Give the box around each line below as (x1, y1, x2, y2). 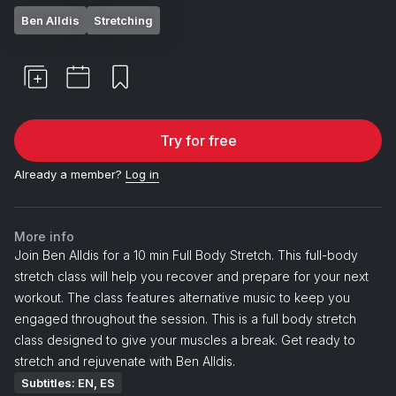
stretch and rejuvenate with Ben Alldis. (14, 353, 235, 369)
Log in (126, 166, 159, 181)
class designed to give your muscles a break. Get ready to (14, 331, 355, 347)
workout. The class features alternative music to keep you (14, 289, 350, 305)
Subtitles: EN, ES (21, 375, 115, 390)
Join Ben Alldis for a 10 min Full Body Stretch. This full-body (14, 247, 358, 263)
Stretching (94, 12, 153, 27)
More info (14, 228, 74, 244)
